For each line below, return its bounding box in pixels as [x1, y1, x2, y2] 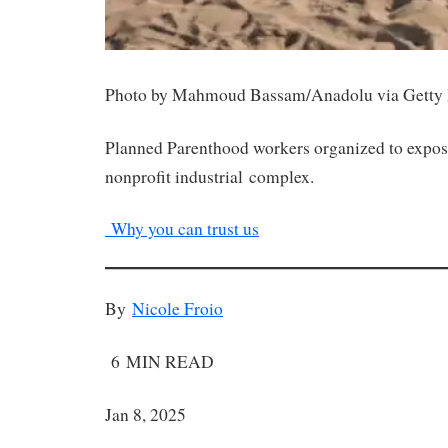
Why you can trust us [105, 217, 259, 241]
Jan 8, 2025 [105, 402, 186, 426]
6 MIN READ [105, 349, 214, 373]
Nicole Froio [132, 297, 223, 320]
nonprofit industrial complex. [105, 164, 314, 188]
